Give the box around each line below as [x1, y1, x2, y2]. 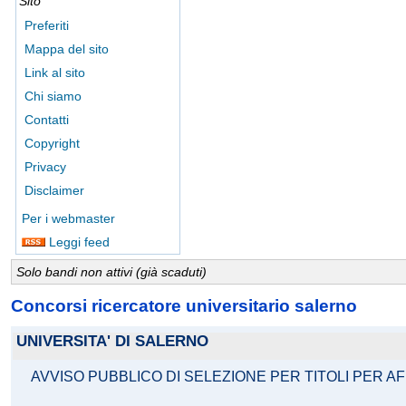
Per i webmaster [22, 211, 115, 226]
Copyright [24, 136, 80, 150]
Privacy [24, 159, 66, 174]
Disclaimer [24, 183, 84, 198]
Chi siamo [24, 89, 82, 103]
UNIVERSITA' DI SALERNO [16, 333, 208, 351]
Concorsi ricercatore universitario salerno [11, 295, 357, 315]
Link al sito [24, 65, 85, 80]
